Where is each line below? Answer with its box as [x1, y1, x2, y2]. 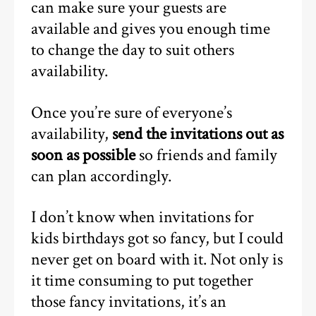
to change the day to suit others [31, 39, 235, 61]
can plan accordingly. [31, 165, 172, 187]
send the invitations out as [109, 123, 284, 145]
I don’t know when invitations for [31, 207, 255, 229]
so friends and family [135, 144, 278, 166]
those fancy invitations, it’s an [31, 291, 227, 313]
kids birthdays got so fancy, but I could [31, 228, 284, 250]
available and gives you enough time [31, 18, 271, 40]
